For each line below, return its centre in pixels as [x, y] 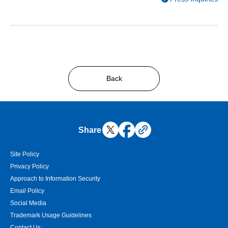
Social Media [28, 203]
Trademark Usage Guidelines [51, 216]
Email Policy [27, 191]
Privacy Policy [30, 167]
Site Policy [25, 154]
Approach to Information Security [55, 179]
